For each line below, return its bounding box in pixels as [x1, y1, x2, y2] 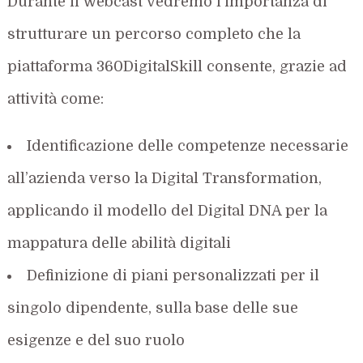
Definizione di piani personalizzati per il [27, 267, 320, 284]
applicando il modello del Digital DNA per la [7, 202, 328, 219]
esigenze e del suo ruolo [7, 331, 186, 348]
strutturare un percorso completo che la [7, 25, 301, 42]
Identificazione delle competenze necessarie [27, 137, 349, 154]
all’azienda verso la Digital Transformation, [7, 169, 322, 186]
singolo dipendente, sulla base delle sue [7, 299, 299, 316]
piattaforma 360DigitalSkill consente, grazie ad [7, 58, 348, 75]
